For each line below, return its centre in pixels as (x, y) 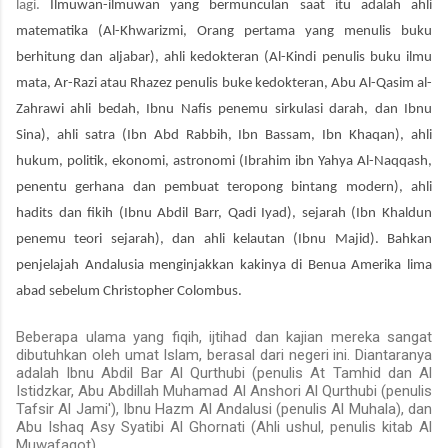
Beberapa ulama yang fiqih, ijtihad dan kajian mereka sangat (224, 336)
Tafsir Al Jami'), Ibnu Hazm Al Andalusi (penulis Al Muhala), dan (224, 408)
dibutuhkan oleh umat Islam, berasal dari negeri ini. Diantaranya (224, 354)
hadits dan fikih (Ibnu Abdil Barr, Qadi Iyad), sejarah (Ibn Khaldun (224, 213)
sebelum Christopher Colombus (143, 291)
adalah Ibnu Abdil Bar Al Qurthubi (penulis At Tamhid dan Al (224, 372)
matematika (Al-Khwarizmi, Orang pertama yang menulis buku (224, 31)
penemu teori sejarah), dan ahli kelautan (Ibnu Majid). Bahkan (224, 239)
